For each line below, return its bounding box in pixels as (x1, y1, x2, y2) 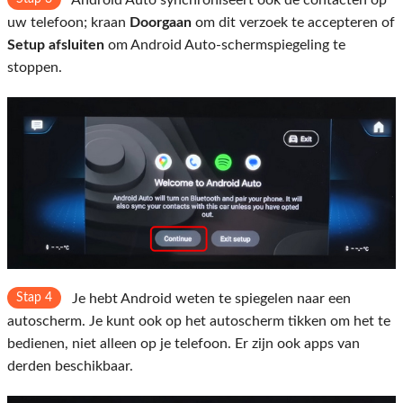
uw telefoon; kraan (7, 15, 130, 31)
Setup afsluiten (7, 38, 104, 53)
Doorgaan (130, 15, 192, 31)
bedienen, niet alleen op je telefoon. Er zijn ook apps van (7, 336, 360, 352)
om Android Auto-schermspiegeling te (104, 38, 345, 53)
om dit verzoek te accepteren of (192, 15, 395, 31)
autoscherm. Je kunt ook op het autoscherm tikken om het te (7, 314, 390, 329)
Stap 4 (16, 291, 52, 305)
